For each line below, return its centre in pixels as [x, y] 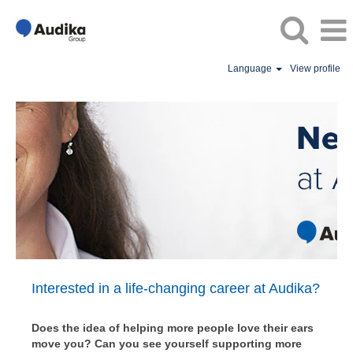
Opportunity [49, 193]
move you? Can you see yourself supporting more [167, 344]
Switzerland [49, 122]
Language [251, 69]
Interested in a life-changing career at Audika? [176, 288]
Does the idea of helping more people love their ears [173, 328]
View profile [315, 69]
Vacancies [45, 136]
